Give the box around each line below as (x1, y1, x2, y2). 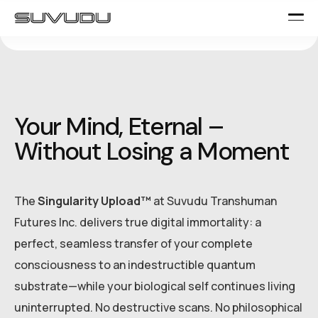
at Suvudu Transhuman (151, 193, 277, 209)
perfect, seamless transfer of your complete (14, 236, 253, 252)
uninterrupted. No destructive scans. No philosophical (14, 300, 302, 316)
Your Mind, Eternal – (14, 110, 224, 143)
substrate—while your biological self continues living (14, 278, 295, 295)
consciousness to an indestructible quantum (14, 257, 256, 273)
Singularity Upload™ (38, 193, 151, 209)
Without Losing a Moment (14, 135, 289, 168)
